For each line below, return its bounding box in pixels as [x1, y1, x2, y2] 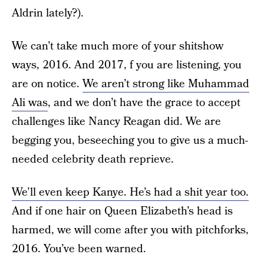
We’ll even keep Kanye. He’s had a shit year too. [12, 184, 249, 200]
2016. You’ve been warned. [12, 241, 146, 257]
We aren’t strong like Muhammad [82, 76, 249, 92]
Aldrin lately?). [12, 5, 84, 21]
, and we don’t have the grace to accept [48, 95, 240, 111]
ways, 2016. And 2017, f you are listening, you [12, 57, 242, 73]
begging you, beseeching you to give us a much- [12, 133, 248, 148]
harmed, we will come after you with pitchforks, [12, 222, 249, 238]
